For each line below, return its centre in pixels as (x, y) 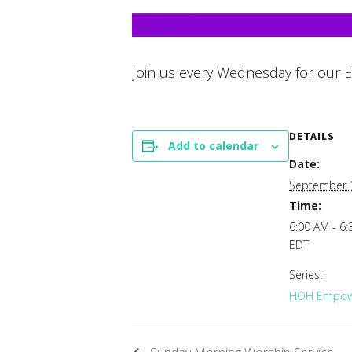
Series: (306, 275)
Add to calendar (213, 146)
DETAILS (312, 136)
